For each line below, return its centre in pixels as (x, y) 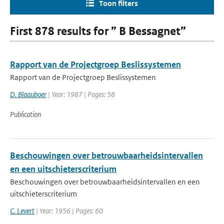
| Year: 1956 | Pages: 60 (69, 211)
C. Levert (22, 211)
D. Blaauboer (28, 94)
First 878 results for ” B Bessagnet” (98, 31)
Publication (25, 114)
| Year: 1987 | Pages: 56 (81, 94)
